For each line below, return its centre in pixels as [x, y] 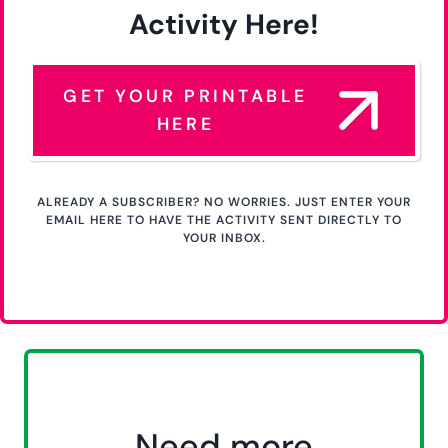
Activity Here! [224, 24]
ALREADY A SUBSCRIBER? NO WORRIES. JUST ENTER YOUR [224, 201]
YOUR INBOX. [224, 237]
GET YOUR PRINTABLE [185, 96]
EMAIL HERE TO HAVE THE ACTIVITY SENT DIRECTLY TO [224, 219]
